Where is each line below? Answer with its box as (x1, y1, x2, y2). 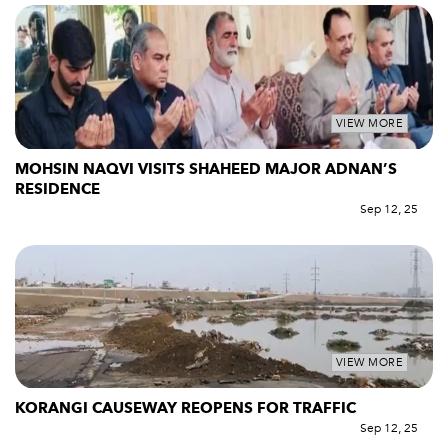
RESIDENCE (15, 178, 104, 199)
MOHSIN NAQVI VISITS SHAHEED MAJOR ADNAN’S (15, 158, 397, 179)
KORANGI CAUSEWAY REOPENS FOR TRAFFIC (15, 398, 356, 419)
